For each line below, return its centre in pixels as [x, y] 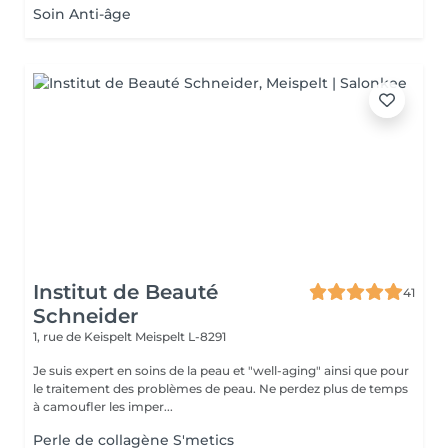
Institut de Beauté [125, 292]
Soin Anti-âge [82, 14]
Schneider [85, 316]
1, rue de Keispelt [84, 336]
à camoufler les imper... [103, 406]
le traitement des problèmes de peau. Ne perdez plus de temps [146, 388]
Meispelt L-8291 [180, 336]
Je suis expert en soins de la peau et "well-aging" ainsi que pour [178, 370]
